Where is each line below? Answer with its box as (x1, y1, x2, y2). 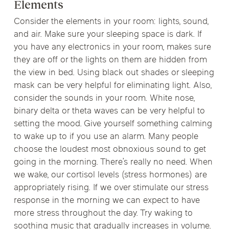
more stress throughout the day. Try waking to (13, 207, 193, 220)
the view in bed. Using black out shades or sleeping (13, 66, 214, 79)
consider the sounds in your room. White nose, (13, 92, 195, 105)
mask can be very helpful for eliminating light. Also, (13, 79, 212, 92)
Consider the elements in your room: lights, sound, (13, 15, 209, 28)
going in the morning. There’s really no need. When (13, 156, 213, 169)
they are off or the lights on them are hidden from (13, 54, 207, 66)
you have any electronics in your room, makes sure (13, 41, 211, 54)
